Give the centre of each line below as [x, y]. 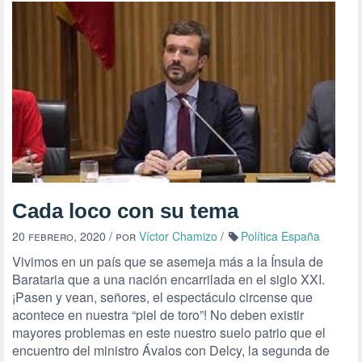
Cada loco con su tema [125, 211]
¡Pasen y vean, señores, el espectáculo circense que [162, 297]
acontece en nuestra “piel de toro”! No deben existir [158, 315]
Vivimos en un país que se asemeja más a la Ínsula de [168, 261]
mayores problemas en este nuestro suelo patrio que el [169, 333]
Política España [280, 236]
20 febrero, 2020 [59, 236]
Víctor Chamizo [178, 236]
